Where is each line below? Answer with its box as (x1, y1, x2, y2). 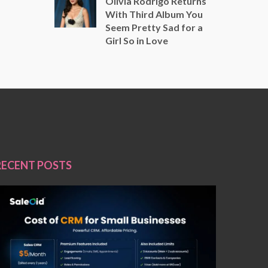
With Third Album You (105, 8, 203, 20)
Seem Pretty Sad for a (105, 21, 203, 33)
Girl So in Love (105, 34, 168, 46)
